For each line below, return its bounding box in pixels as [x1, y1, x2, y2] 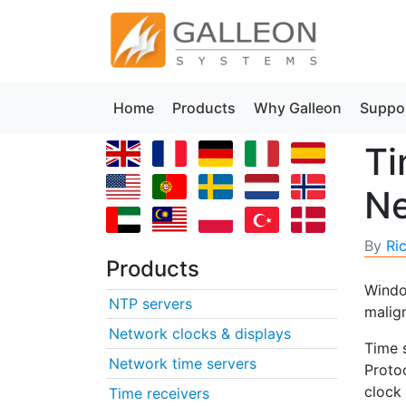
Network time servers [109, 353, 256, 372]
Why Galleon [254, 99, 342, 117]
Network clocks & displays [109, 324, 291, 343]
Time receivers [109, 383, 209, 402]
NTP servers [109, 294, 192, 313]
